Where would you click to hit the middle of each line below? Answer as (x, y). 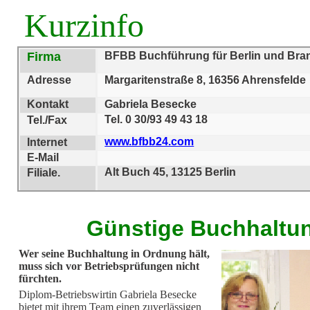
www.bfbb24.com (149, 142)
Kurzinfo (80, 25)
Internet (47, 143)
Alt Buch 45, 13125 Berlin (171, 172)
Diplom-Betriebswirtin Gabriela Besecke (110, 294)
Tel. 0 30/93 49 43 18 (156, 119)
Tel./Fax (47, 120)
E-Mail (43, 158)
